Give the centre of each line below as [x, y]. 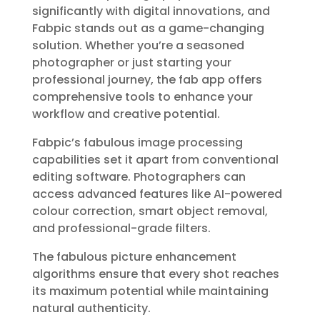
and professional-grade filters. [121, 228]
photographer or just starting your [131, 62]
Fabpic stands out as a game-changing [148, 28]
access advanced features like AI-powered [157, 194]
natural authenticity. [91, 308]
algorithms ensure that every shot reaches [155, 274]
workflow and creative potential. [126, 114]
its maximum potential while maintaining [150, 291]
